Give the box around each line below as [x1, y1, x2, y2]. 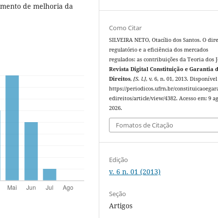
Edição [109, 155, 128, 164]
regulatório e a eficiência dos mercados [109, 46, 209, 53]
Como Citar [109, 23, 142, 32]
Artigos [109, 201, 133, 211]
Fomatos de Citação [116, 121, 174, 130]
